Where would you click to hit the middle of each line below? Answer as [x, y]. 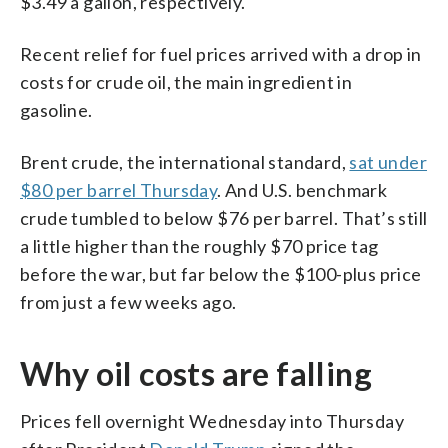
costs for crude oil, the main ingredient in [186, 81]
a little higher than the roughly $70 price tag [199, 245]
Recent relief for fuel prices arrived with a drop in [221, 53]
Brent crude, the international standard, [185, 161]
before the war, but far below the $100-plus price [221, 273]
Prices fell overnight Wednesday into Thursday [212, 420]
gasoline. [56, 109]
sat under [388, 161]
